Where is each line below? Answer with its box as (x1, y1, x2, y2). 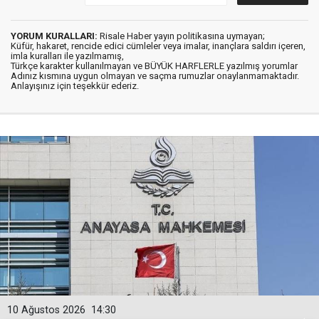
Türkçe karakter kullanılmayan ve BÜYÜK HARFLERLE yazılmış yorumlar (11, 61, 298, 71)
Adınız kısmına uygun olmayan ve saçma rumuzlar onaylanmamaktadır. (11, 70, 299, 81)
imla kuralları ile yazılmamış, (11, 51, 124, 61)
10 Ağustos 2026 (7, 304, 85, 316)
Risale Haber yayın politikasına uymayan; (98, 31, 265, 41)
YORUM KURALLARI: (11, 31, 98, 41)
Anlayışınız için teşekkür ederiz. (11, 80, 139, 91)
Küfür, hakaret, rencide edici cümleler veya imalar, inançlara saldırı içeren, (11, 41, 305, 51)
